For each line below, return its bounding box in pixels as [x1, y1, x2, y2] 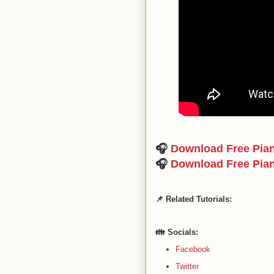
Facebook [175, 244, 210, 254]
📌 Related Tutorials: [155, 194, 232, 204]
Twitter [175, 261, 199, 271]
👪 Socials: [155, 228, 201, 237]
